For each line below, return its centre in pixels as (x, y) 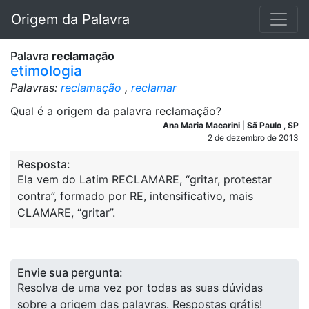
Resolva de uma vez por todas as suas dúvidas (140, 288)
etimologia (46, 71)
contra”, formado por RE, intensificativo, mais (135, 196)
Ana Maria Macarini (202, 125)
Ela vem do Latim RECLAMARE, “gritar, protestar (144, 179)
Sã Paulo (265, 125)
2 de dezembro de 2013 (253, 138)
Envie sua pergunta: (70, 272)
